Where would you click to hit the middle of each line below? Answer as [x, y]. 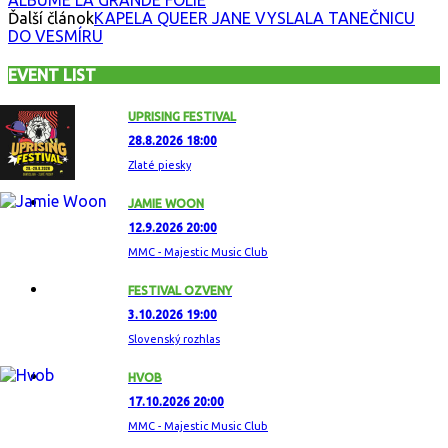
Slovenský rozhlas [174, 339]
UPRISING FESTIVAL [182, 117]
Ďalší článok [51, 17]
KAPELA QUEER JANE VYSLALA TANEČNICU [254, 17]
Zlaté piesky [159, 165]
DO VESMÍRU [55, 35]
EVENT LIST [52, 75]
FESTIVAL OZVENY [180, 291]
